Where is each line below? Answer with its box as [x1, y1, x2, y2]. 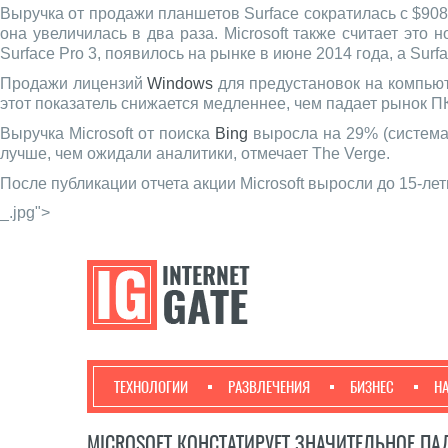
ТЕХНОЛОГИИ [114, 377, 188, 397]
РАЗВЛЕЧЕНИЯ [228, 377, 310, 397]
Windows [147, 75, 214, 92]
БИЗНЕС [350, 377, 394, 397]
